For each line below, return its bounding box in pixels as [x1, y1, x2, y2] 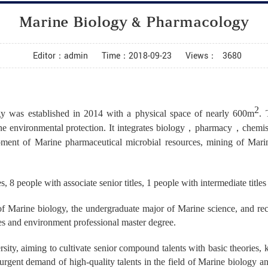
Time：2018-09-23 [101, 50, 172, 61]
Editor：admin [32, 50, 88, 61]
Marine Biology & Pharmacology [19, 16, 249, 31]
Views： [185, 50, 217, 61]
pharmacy [194, 123, 232, 133]
